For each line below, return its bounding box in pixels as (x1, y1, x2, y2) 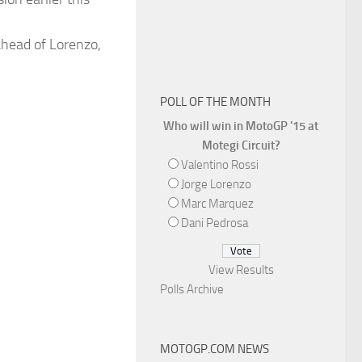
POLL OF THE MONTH (160, 95, 271, 109)
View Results (208, 263, 274, 277)
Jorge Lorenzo (181, 177, 251, 192)
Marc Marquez (181, 196, 254, 211)
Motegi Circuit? (201, 138, 280, 153)
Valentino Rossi (181, 158, 259, 172)
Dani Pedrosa (181, 216, 248, 230)
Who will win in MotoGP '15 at (163, 119, 318, 133)
